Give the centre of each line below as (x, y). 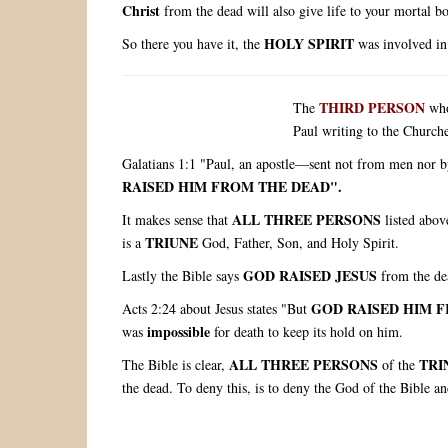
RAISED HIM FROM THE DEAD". (232, 187)
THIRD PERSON (372, 108)
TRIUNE (171, 243)
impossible (178, 332)
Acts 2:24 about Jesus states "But (216, 309)
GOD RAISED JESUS (310, 276)
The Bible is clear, (175, 365)
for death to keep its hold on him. (306, 332)
